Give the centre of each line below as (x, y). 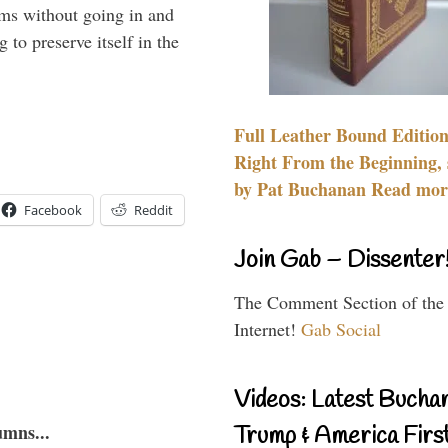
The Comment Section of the (339, 301)
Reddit (153, 209)
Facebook (53, 209)
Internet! (267, 328)
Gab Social (341, 328)
